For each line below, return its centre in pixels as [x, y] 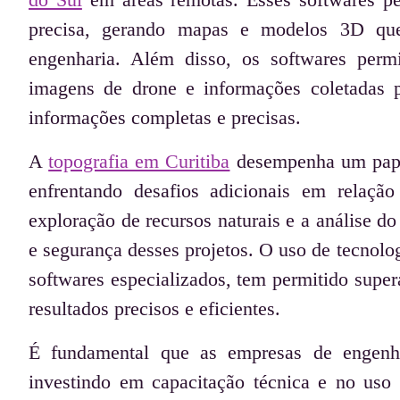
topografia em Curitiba [139, 161]
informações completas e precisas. [165, 117]
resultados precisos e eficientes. [154, 308]
